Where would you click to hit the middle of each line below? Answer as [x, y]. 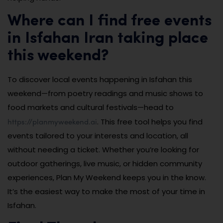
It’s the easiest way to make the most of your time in [106, 191]
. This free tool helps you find [150, 121]
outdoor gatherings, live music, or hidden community [105, 163]
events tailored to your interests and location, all [98, 135]
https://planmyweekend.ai [52, 121]
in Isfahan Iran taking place [108, 39]
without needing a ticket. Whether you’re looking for [103, 149]
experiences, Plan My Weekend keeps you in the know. [107, 177]
